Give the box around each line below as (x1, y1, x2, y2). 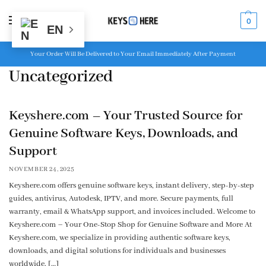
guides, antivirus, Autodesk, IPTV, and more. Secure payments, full (9, 193, 233, 204)
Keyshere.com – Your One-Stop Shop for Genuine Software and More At (9, 219, 252, 230)
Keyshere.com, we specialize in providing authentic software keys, (9, 232, 230, 243)
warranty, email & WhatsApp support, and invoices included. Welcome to (9, 206, 255, 217)
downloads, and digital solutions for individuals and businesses (9, 245, 226, 256)
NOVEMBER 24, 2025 (9, 164, 75, 173)
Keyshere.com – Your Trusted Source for (9, 107, 243, 124)
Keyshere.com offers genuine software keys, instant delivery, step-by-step (9, 180, 254, 191)
